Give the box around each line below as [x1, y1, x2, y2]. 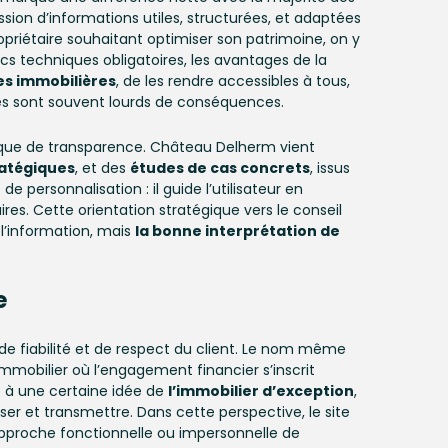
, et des [75, 158, 130, 178]
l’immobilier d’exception [168, 381, 354, 401]
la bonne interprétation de [135, 221, 340, 241]
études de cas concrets [130, 158, 310, 178]
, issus [310, 158, 350, 178]
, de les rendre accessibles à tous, [116, 71, 350, 91]
